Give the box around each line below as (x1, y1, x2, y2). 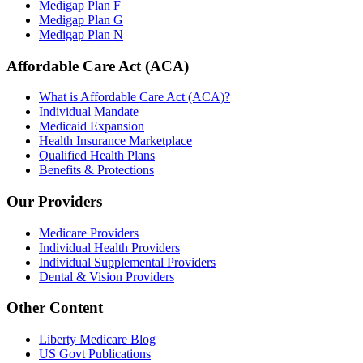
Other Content (6, 299, 103, 317)
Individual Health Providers (39, 240, 180, 254)
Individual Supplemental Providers (39, 254, 216, 269)
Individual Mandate (39, 105, 139, 119)
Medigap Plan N (39, 27, 123, 41)
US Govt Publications (39, 347, 151, 361)
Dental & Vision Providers (39, 269, 174, 284)
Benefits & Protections (39, 163, 154, 177)
